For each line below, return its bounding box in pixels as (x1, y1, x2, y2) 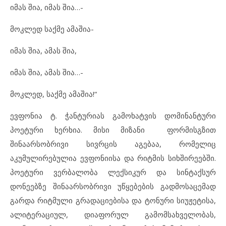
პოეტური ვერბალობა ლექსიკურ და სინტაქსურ (10, 166, 216, 177)
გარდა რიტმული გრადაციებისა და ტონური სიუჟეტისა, (10, 195, 216, 205)
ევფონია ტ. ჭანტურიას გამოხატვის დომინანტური (10, 110, 216, 121)
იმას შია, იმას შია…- (10, 2, 83, 12)
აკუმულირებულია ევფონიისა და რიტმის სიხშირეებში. (10, 152, 216, 163)
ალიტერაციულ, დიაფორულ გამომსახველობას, (10, 209, 216, 219)
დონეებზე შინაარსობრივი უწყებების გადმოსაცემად (10, 181, 216, 191)
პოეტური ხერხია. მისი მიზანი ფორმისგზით (10, 124, 216, 135)
